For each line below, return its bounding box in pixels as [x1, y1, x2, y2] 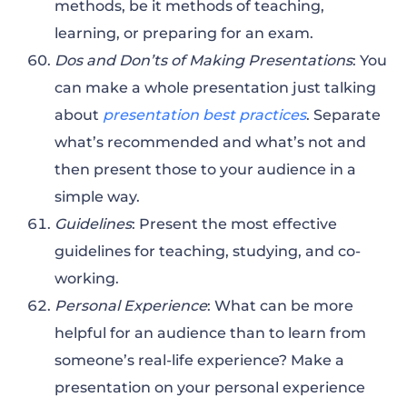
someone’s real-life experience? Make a [55, 351, 344, 369]
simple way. [55, 187, 140, 205]
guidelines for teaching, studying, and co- [55, 242, 361, 260]
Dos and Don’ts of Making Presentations [55, 51, 352, 69]
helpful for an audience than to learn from [55, 323, 366, 342]
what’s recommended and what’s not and [55, 133, 366, 151]
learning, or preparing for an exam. [55, 24, 313, 42]
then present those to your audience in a [55, 160, 356, 178]
